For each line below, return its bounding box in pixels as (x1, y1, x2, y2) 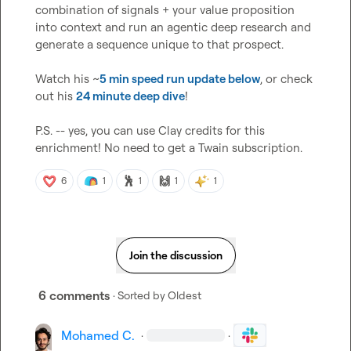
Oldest (168, 288, 201, 302)
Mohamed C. (61, 327, 136, 343)
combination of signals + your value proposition (35, 2, 295, 17)
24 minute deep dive (76, 89, 185, 103)
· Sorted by (113, 288, 165, 302)
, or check (260, 71, 313, 86)
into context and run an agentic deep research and (35, 20, 311, 34)
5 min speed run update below (100, 71, 260, 86)
